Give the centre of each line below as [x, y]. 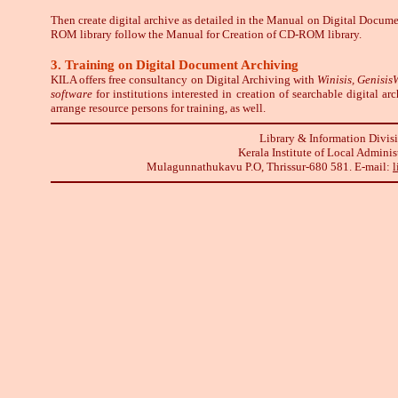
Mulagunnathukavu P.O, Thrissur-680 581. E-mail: [270, 167]
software [72, 94]
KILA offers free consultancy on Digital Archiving [172, 80]
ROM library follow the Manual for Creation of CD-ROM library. [206, 34]
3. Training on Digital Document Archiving [175, 65]
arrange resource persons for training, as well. [158, 108]
